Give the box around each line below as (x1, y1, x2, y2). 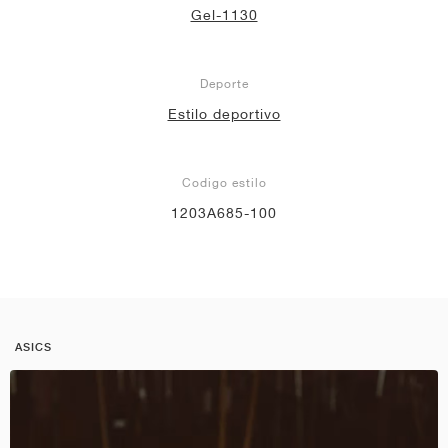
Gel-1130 (190, 6, 258, 23)
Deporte (199, 75, 249, 91)
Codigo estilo (181, 174, 267, 190)
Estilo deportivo (167, 105, 281, 122)
